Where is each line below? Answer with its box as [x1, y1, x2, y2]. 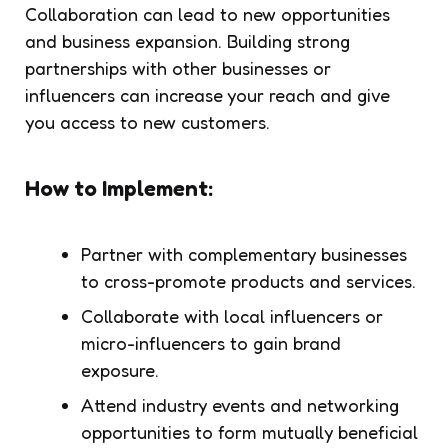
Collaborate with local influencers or [81, 304, 383, 327]
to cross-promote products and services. [81, 269, 416, 292]
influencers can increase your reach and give [25, 83, 390, 106]
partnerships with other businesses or [25, 56, 331, 79]
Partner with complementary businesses [81, 242, 407, 265]
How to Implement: [25, 174, 213, 201]
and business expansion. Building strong [25, 29, 350, 52]
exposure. [81, 358, 159, 381]
